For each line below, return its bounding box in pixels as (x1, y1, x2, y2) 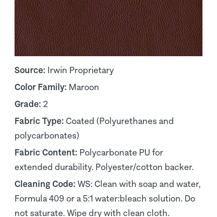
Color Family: (15, 82, 69, 92)
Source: (15, 65, 47, 75)
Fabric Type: (15, 116, 66, 126)
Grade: (15, 99, 43, 109)
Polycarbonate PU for (79, 147, 163, 157)
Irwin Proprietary (47, 65, 114, 75)
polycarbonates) (15, 130, 79, 140)
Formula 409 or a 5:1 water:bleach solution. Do (15, 193, 195, 203)
